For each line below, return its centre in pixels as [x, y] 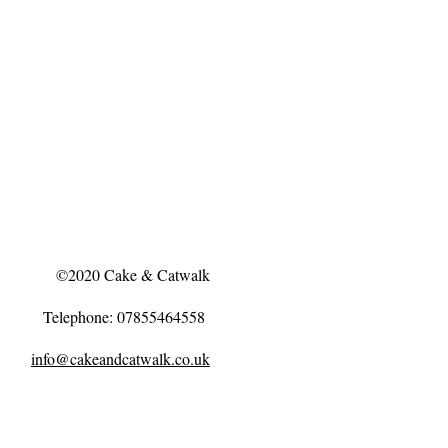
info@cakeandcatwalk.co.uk [120, 359]
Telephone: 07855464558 [126, 317]
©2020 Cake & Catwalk [133, 275]
